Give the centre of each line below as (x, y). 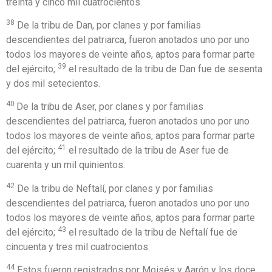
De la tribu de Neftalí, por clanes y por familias (114, 188)
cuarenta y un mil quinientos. (66, 165)
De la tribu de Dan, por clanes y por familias (108, 25)
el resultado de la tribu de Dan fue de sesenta (164, 69)
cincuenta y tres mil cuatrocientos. (78, 246)
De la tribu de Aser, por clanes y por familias (110, 107)
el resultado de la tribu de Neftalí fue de (152, 232)
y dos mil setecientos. (53, 83)
